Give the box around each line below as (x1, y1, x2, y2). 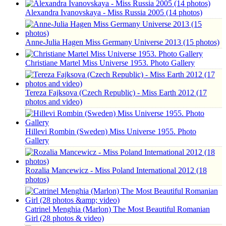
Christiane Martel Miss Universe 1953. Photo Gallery (25, 59, 195, 67)
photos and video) (25, 97, 82, 106)
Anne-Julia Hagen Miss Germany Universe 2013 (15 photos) (25, 38, 219, 46)
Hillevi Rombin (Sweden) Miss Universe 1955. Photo (25, 127, 196, 136)
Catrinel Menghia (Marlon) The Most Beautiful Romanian (25, 205, 210, 213)
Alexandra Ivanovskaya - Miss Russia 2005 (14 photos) (25, 8, 202, 17)
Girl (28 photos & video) (25, 214, 104, 222)
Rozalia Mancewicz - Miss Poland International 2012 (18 (25, 166, 207, 175)
